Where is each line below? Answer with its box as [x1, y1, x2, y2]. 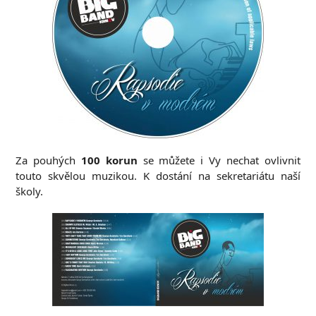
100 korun [81, 153, 138, 167]
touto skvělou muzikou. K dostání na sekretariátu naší [16, 169, 300, 183]
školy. [16, 184, 44, 198]
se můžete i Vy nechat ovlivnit [137, 153, 300, 167]
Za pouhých [16, 153, 82, 167]
